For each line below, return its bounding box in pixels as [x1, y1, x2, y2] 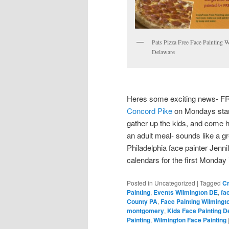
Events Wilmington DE [153, 188, 218, 197]
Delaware [152, 48, 175, 56]
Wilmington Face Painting [153, 215, 226, 225]
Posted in [127, 178, 153, 188]
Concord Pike [127, 105, 174, 116]
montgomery [127, 206, 164, 216]
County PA [127, 197, 157, 207]
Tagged [200, 178, 221, 188]
